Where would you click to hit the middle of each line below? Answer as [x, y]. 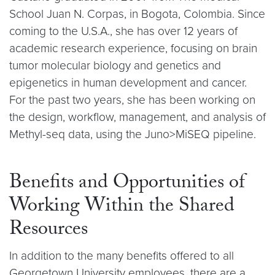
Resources [48, 231]
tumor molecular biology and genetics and [115, 65]
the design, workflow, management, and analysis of [137, 117]
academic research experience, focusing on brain [133, 48]
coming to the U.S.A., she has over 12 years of [123, 31]
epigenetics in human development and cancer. [128, 83]
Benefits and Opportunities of [127, 184]
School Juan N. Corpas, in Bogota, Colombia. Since [137, 14]
